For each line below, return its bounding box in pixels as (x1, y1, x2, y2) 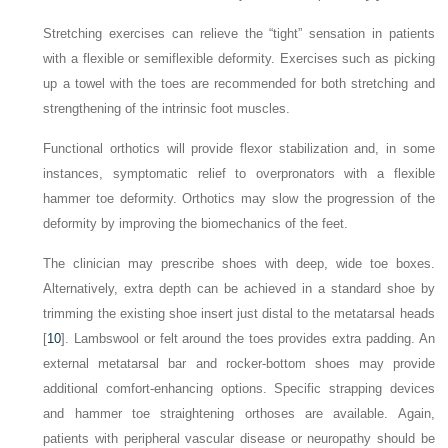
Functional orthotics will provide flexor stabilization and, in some (43, 141, 435, 157)
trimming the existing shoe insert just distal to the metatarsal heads (43, 306, 435, 322)
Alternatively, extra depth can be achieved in (43, 281, 318, 297)
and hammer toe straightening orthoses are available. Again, (43, 406, 435, 422)
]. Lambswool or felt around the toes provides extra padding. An (61, 331, 435, 347)
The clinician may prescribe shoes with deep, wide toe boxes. (43, 256, 435, 272)
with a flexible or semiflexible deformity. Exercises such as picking (43, 51, 435, 67)
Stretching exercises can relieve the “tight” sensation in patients (43, 26, 435, 42)
